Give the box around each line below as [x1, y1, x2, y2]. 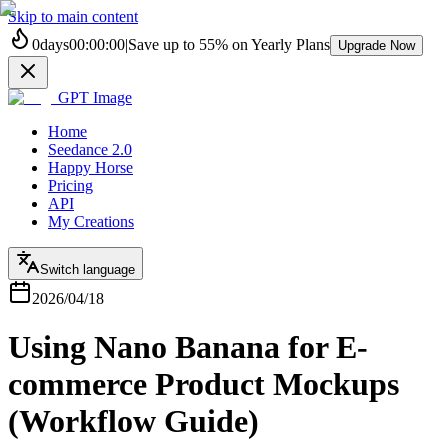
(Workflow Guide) [8, 403, 259, 440]
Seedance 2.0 [48, 141, 132, 158]
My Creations [48, 213, 134, 230]
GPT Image [58, 89, 132, 106]
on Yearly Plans [228, 36, 330, 53]
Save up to [128, 36, 199, 53]
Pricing [48, 177, 93, 194]
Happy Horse [48, 159, 133, 176]
